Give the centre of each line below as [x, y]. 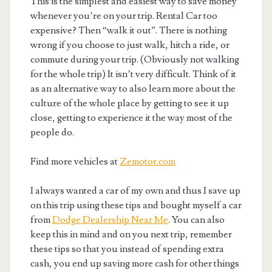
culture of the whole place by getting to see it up [129, 103]
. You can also [196, 219]
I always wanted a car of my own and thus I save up [135, 190]
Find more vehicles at [75, 161]
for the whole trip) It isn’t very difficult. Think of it [133, 74]
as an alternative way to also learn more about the [133, 88]
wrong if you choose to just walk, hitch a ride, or [130, 45]
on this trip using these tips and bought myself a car [136, 205]
